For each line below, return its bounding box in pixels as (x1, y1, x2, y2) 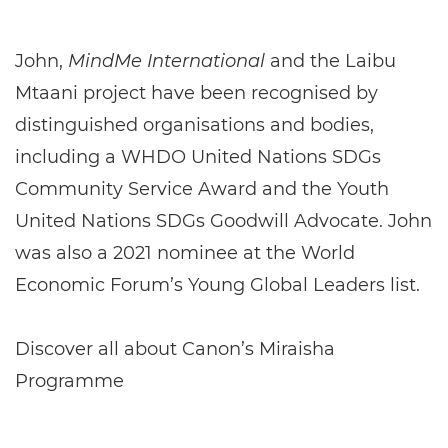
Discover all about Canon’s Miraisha (15, 338, 335, 360)
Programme (15, 370, 124, 392)
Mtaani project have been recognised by (15, 82, 378, 104)
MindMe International (68, 50, 265, 72)
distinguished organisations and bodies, (15, 114, 374, 136)
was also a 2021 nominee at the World (15, 242, 355, 264)
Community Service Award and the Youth (15, 178, 389, 200)
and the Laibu (265, 50, 396, 72)
